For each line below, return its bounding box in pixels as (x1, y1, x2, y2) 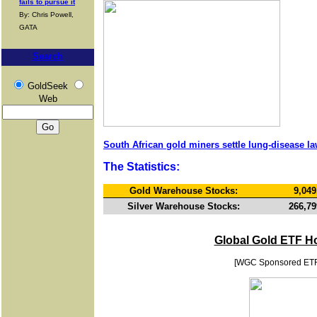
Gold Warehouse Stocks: (129, 185, 238, 196)
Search (33, 51, 63, 62)
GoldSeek (27, 81, 68, 91)
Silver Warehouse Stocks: (127, 201, 240, 212)
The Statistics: (103, 161, 180, 173)
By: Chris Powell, (19, 11, 74, 18)
